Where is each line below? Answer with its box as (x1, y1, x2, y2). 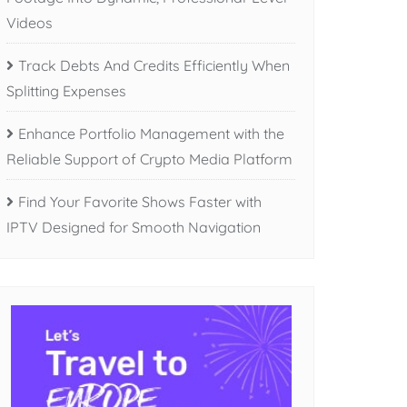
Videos (6, 13, 53, 32)
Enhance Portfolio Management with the (18, 124, 284, 143)
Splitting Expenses (6, 81, 126, 100)
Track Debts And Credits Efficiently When (18, 55, 290, 74)
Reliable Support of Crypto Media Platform (6, 149, 293, 168)
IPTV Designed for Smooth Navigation (6, 217, 261, 236)
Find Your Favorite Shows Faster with (18, 192, 262, 211)
